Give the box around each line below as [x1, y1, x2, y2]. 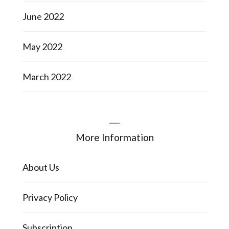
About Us [22, 161, 59, 173]
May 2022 [22, 40, 62, 52]
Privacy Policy [22, 191, 78, 203]
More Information [75, 131, 154, 143]
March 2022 [22, 71, 71, 82]
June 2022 [22, 10, 64, 22]
